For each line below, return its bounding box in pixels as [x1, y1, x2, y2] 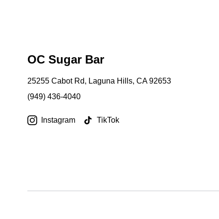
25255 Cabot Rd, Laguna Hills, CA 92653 [27, 77, 171, 85]
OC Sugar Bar [27, 53, 104, 66]
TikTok [97, 116, 119, 124]
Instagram [41, 116, 75, 124]
